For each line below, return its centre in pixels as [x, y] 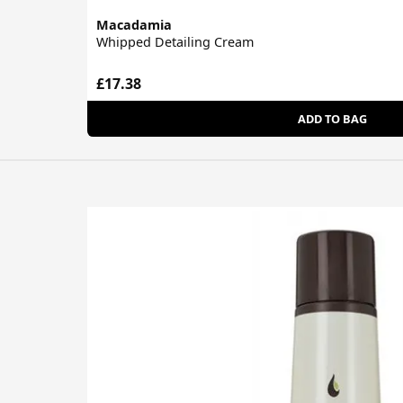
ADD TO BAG [332, 118]
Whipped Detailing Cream [175, 42]
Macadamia [134, 25]
